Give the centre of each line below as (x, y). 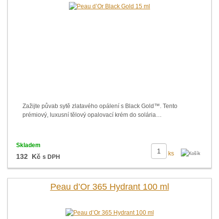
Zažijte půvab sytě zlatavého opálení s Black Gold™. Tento (100, 106)
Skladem (28, 145)
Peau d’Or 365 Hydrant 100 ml (109, 187)
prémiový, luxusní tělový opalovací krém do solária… (92, 115)
